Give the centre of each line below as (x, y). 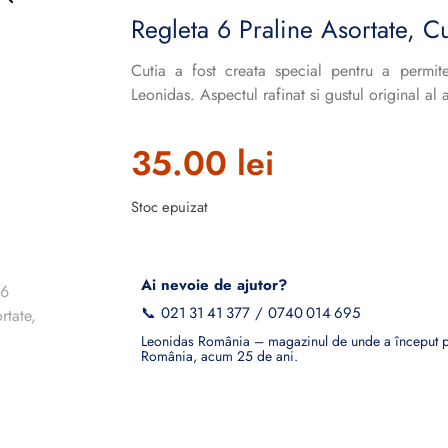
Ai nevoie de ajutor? (213, 284)
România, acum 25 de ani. (219, 355)
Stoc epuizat (169, 207)
